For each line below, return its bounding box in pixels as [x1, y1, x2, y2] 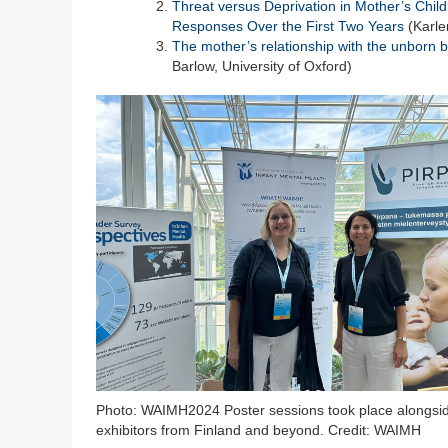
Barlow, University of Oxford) [172, 57, 352, 74]
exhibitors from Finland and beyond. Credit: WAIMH [96, 421, 421, 438]
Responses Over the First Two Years [172, 17, 404, 34]
